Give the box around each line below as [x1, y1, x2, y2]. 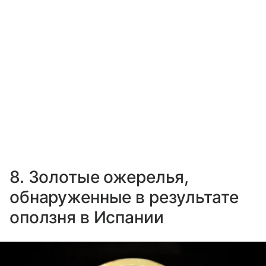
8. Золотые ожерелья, [9, 166, 189, 187]
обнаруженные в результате [9, 186, 239, 207]
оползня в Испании [9, 207, 164, 227]
